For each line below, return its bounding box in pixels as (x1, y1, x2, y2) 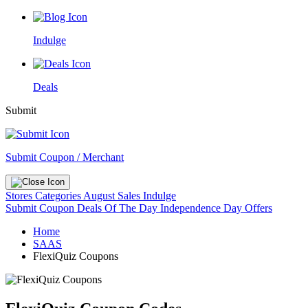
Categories (35, 190, 83, 201)
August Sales (83, 190, 140, 201)
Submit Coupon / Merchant (5, 151, 124, 163)
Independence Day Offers (160, 202, 272, 214)
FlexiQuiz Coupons (33, 250, 118, 262)
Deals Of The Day (77, 202, 160, 214)
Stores (5, 190, 35, 201)
